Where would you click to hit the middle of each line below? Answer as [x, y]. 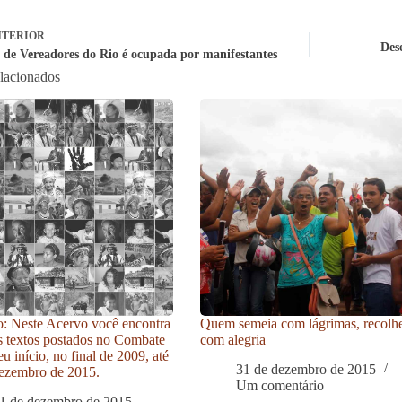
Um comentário [280, 385]
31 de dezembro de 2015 [306, 369]
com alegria [233, 340]
